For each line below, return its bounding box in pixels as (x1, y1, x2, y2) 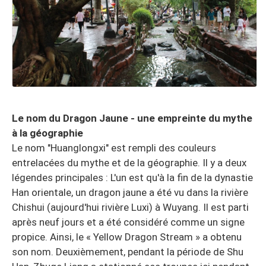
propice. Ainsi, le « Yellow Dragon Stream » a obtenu (12, 230, 242, 243)
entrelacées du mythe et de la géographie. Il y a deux (12, 156, 246, 169)
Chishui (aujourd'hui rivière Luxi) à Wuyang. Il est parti (12, 201, 249, 213)
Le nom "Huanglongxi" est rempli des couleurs (12, 141, 216, 154)
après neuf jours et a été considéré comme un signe (12, 216, 245, 228)
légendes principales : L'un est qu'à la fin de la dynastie (12, 171, 253, 183)
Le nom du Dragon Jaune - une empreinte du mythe (12, 112, 252, 124)
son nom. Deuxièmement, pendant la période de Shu (12, 245, 243, 258)
